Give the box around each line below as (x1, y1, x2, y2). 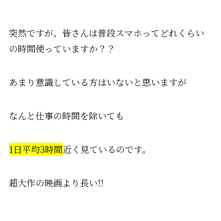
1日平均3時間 (8, 142, 63, 155)
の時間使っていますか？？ (8, 42, 115, 55)
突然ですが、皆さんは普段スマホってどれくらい (8, 26, 204, 39)
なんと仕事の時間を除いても (8, 109, 124, 122)
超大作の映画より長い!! (8, 176, 104, 189)
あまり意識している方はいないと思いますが (8, 75, 186, 89)
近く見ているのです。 (62, 142, 151, 155)
